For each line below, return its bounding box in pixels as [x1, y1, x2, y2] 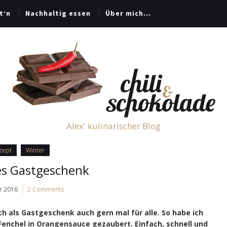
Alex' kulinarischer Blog [66, 120, 161, 132]
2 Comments [27, 185, 64, 194]
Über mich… [105, 9, 151, 18]
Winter [26, 146, 45, 155]
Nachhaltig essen [25, 9, 91, 18]
